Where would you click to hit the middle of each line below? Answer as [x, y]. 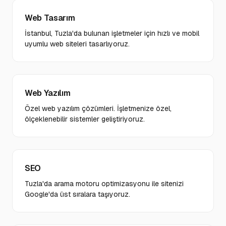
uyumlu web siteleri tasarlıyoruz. [77, 44]
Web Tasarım [50, 18]
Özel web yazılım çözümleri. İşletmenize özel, [98, 108]
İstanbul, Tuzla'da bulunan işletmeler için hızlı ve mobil [112, 33]
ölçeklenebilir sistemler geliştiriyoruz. [85, 119]
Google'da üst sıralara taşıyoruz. [77, 194]
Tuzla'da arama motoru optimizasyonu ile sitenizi [104, 184]
